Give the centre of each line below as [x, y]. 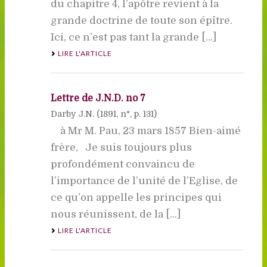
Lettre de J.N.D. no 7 [98, 98]
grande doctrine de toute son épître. [141, 20]
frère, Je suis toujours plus [121, 147]
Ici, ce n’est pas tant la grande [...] [133, 37]
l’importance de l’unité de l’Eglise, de [144, 181]
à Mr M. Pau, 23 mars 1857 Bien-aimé [145, 131]
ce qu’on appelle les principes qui [136, 197]
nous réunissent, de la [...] [115, 214]
